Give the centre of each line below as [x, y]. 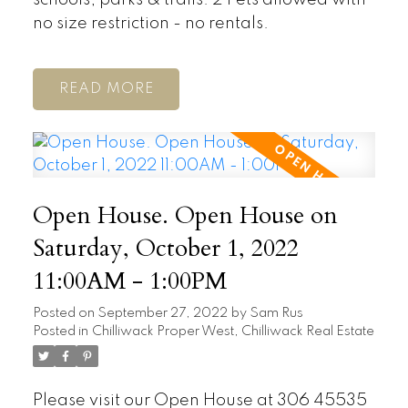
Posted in [60, 332]
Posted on [65, 314]
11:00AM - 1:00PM [129, 282]
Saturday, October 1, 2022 [165, 249]
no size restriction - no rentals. [150, 23]
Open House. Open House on [185, 216]
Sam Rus [276, 314]
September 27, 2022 [162, 314]
